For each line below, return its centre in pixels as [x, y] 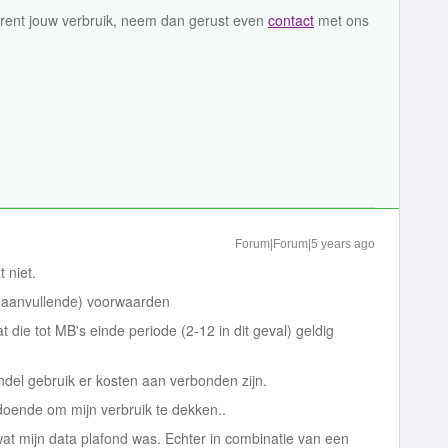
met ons [341, 20]
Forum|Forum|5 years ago [305, 244]
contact [291, 20]
